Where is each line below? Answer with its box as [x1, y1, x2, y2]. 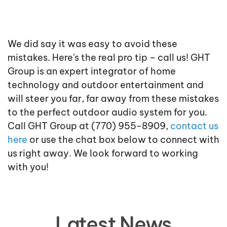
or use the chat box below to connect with [27, 133, 219, 145]
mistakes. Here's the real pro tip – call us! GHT [8, 51, 210, 63]
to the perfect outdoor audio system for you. [8, 106, 207, 118]
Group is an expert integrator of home [8, 65, 176, 77]
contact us [170, 120, 218, 132]
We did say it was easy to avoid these [8, 37, 177, 50]
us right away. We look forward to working [8, 147, 198, 159]
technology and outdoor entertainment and [8, 79, 204, 91]
